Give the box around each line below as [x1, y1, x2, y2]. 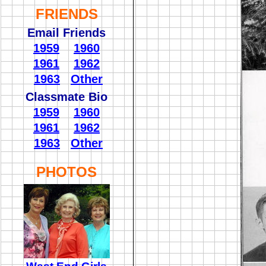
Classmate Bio [26, 90, 107, 103]
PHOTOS [36, 164, 97, 180]
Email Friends [27, 26, 106, 39]
